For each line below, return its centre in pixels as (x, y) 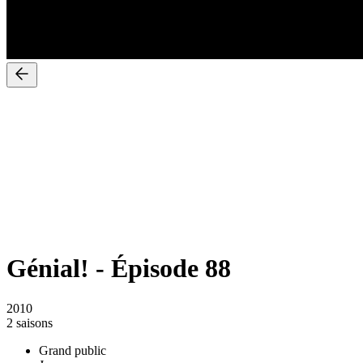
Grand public (73, 350)
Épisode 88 (171, 269)
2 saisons (30, 322)
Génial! (48, 269)
